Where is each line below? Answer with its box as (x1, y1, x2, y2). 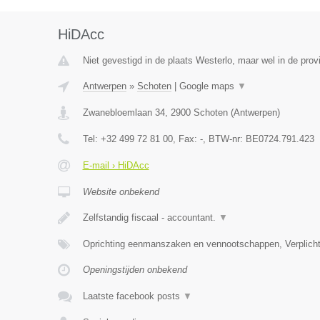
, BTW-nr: (202, 134, 246, 144)
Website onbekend (82, 186, 159, 197)
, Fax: (172, 134, 200, 144)
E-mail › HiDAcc (82, 160, 149, 171)
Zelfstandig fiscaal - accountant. (82, 212, 219, 223)
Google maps (179, 81, 237, 91)
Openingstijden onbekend (82, 264, 187, 275)
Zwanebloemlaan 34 (82, 107, 165, 118)
